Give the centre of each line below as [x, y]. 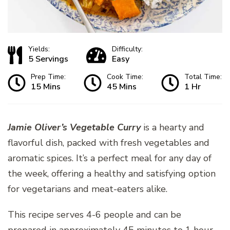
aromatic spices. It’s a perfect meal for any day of [110, 158]
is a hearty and [172, 128]
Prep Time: [48, 77]
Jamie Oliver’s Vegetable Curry [74, 128]
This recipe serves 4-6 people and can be [94, 215]
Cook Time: [125, 77]
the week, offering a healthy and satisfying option [112, 174]
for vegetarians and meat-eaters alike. [88, 189]
